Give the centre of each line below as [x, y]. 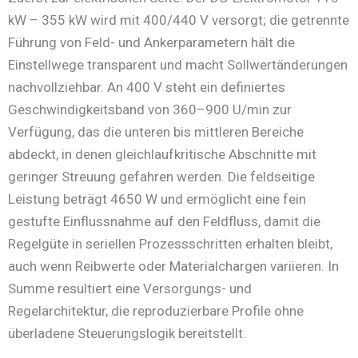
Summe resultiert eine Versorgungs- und [130, 288]
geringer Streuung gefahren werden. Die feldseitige [161, 176]
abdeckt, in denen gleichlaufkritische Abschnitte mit [162, 154]
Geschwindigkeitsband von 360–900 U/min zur [150, 109]
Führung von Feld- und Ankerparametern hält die [151, 42]
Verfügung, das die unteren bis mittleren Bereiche [156, 131]
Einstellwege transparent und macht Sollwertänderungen [178, 64]
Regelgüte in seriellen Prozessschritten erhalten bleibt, [170, 243]
